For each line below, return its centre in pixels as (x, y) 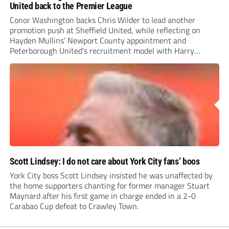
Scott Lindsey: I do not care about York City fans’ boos (105, 162)
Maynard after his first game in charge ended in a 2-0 (102, 196)
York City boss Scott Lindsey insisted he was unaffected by (111, 176)
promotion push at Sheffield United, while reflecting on (105, 30)
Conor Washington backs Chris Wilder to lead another (102, 20)
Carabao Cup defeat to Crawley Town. (74, 206)
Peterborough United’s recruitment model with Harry (102, 51)
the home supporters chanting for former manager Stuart (109, 186)
